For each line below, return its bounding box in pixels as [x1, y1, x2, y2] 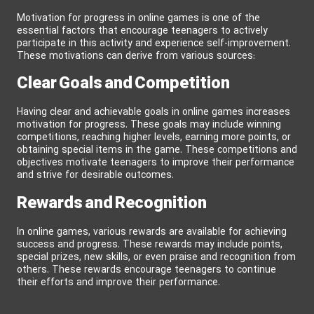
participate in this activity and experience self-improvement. [17, 36, 291, 51]
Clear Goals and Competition [17, 71, 230, 97]
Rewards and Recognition [17, 191, 207, 217]
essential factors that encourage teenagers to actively [17, 23, 268, 39]
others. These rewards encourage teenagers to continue [17, 262, 276, 278]
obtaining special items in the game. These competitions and [17, 143, 297, 158]
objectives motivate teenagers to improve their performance [17, 156, 294, 171]
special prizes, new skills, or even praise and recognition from [17, 250, 296, 265]
